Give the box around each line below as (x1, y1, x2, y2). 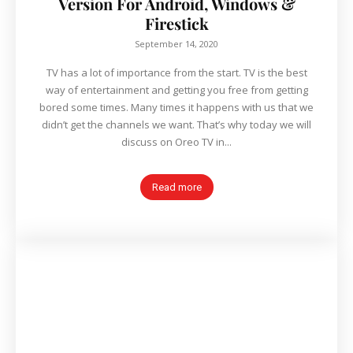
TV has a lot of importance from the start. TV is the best (46, 65, 307, 80)
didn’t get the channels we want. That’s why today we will (42, 117, 311, 132)
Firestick (144, 13, 209, 35)
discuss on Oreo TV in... (121, 135, 232, 150)
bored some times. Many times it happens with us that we (39, 100, 314, 115)
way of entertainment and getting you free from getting (45, 83, 308, 98)
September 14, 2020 (135, 38, 218, 50)
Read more (151, 181, 202, 194)
